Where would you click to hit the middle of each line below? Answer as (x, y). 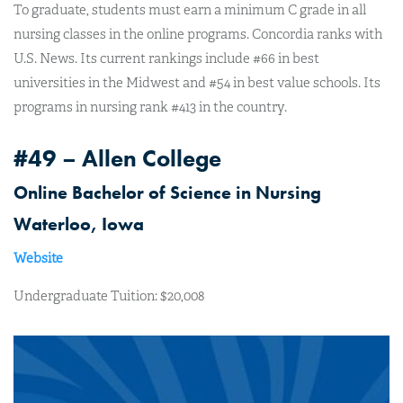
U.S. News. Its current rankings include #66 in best (166, 58)
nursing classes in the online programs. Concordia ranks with (198, 34)
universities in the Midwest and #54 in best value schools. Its (197, 83)
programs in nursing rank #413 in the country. (150, 107)
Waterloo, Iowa (79, 224)
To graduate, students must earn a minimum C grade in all (190, 10)
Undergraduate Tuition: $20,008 (109, 296)
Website (38, 258)
